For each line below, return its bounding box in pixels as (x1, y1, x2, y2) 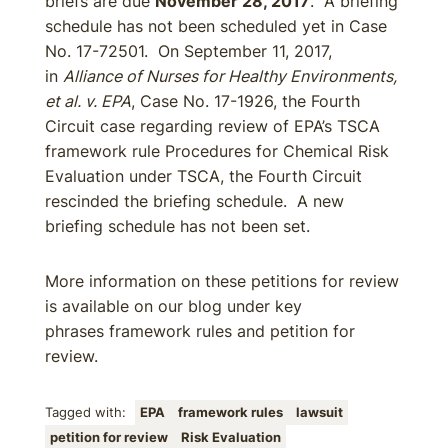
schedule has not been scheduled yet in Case (45, 16, 387, 36)
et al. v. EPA (45, 91, 131, 111)
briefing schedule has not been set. (45, 216, 315, 236)
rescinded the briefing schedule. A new (45, 191, 344, 211)
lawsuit (296, 405, 343, 420)
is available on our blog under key (45, 296, 302, 316)
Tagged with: (45, 405, 130, 420)
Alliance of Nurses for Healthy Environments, (63, 66, 397, 86)
